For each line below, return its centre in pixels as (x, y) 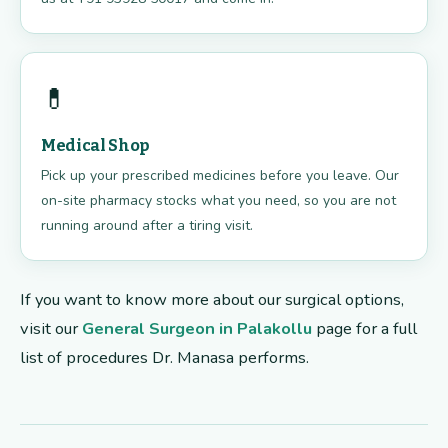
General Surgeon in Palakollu (197, 329)
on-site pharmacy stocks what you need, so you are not (218, 201)
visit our (51, 329)
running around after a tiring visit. (147, 226)
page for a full (364, 329)
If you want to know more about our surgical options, (212, 300)
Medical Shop (95, 146)
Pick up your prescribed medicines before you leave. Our (220, 176)
